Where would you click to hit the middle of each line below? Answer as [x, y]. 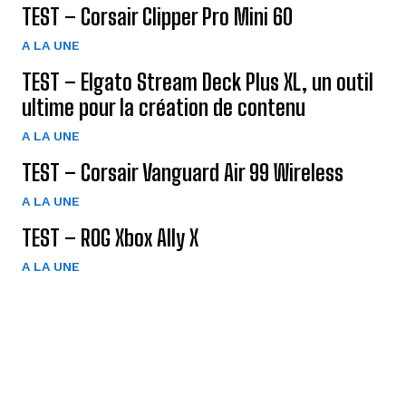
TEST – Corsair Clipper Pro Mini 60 [157, 16]
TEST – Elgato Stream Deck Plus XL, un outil [198, 82]
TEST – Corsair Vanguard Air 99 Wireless [183, 172]
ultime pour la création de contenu [164, 107]
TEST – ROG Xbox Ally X [110, 237]
